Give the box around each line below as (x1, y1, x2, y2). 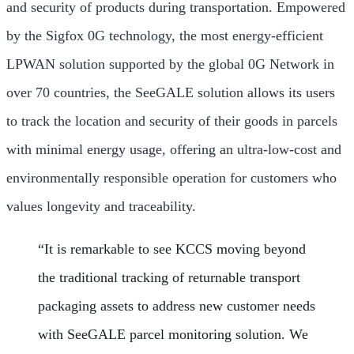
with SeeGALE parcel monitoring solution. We (38, 326, 308, 342)
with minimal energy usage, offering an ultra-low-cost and (6, 141, 341, 157)
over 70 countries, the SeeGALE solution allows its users (6, 85, 335, 100)
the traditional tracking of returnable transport (38, 269, 300, 285)
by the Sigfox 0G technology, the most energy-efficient (6, 28, 323, 43)
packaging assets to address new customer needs (38, 298, 315, 314)
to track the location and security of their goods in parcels (6, 113, 337, 129)
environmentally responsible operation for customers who (6, 170, 337, 186)
